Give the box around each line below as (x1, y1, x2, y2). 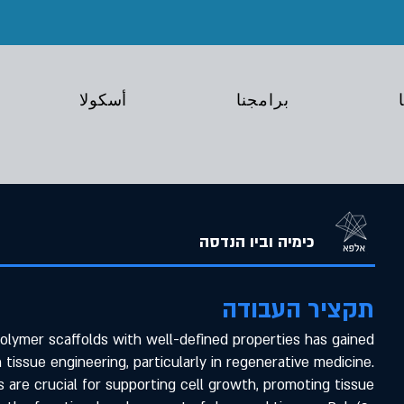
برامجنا (236, 91, 289, 111)
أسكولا (78, 91, 128, 111)
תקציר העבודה (222, 294, 375, 326)
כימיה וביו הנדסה (199, 232, 316, 252)
